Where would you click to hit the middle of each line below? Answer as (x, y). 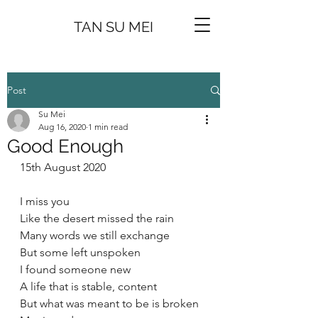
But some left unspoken (82, 252)
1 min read (108, 127)
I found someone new (77, 269)
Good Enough (65, 146)
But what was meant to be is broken (109, 303)
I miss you (46, 201)
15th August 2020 (63, 167)
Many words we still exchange (96, 235)
